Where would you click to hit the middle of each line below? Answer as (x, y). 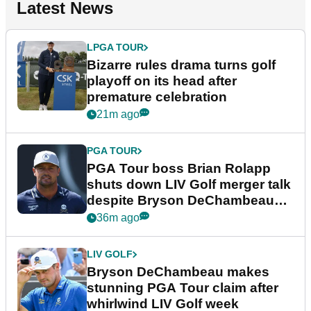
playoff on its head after (162, 81)
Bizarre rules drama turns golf (181, 65)
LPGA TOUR (115, 48)
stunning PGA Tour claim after (183, 288)
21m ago (118, 115)
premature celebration (157, 97)
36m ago (118, 218)
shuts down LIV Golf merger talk (189, 185)
